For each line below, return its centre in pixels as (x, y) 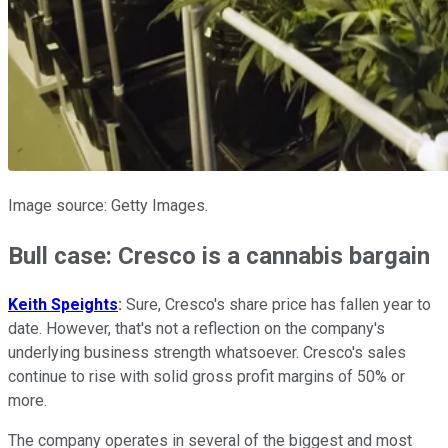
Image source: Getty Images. (108, 205)
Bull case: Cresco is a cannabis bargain (219, 255)
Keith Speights (63, 305)
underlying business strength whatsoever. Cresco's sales (207, 353)
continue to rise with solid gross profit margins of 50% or (206, 377)
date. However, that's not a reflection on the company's (196, 329)
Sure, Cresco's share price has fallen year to (276, 305)
